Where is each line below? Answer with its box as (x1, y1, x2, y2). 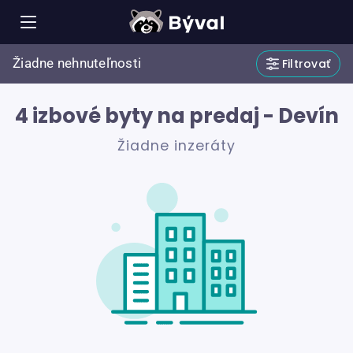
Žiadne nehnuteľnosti (13, 56, 141, 71)
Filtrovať (281, 56, 330, 72)
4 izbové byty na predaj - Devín (14, 102, 339, 130)
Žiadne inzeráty (117, 136, 236, 156)
